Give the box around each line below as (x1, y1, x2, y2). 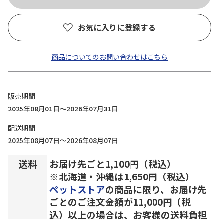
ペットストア (49, 182, 105, 196)
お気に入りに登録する (78, 22, 156, 33)
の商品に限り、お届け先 (105, 182, 207, 196)
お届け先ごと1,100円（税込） (49, 157, 176, 170)
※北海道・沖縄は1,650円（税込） (49, 170, 195, 183)
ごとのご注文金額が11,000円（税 (49, 195, 191, 208)
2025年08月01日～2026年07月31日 (8, 104, 118, 113)
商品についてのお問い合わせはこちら (51, 52, 168, 62)
